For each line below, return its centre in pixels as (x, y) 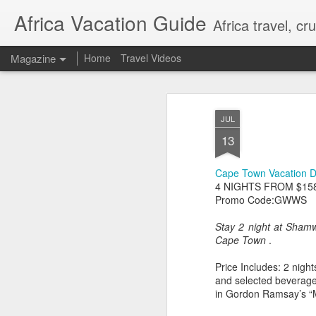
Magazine (33, 58)
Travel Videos (151, 58)
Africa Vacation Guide (110, 23)
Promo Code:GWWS (261, 200)
